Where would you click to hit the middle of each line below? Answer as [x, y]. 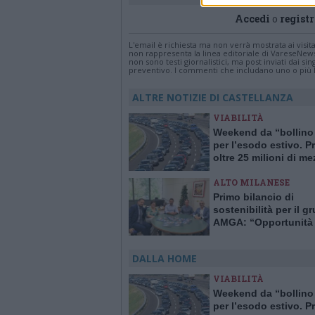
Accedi [252, 19]
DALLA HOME [165, 258]
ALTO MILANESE [251, 182]
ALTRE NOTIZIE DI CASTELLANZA [213, 97]
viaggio [231, 170]
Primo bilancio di [253, 197]
